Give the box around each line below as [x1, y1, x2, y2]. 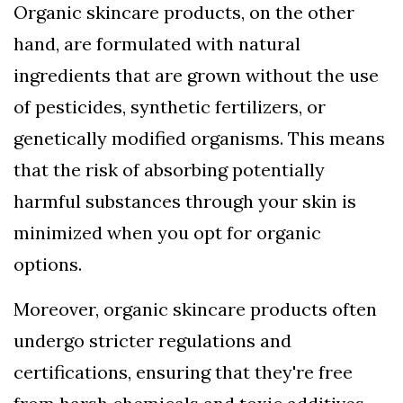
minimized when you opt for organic [13, 221, 321, 245]
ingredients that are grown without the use [13, 64, 379, 87]
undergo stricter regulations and [13, 329, 291, 353]
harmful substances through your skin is [13, 190, 356, 213]
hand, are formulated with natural [13, 32, 300, 56]
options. [13, 253, 82, 276]
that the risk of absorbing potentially [13, 158, 325, 182]
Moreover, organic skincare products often [13, 298, 377, 321]
